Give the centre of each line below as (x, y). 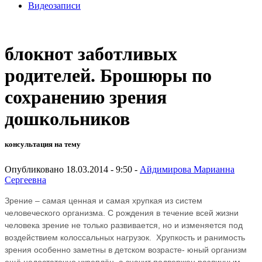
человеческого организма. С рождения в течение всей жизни (122, 213)
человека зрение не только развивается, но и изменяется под (124, 225)
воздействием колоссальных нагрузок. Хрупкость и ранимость (125, 237)
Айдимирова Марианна (187, 169)
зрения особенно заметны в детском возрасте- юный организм (126, 249)
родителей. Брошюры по (108, 76)
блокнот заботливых (91, 54)
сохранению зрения (86, 97)
